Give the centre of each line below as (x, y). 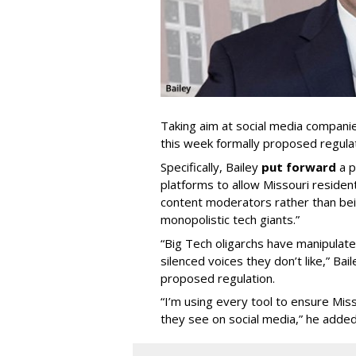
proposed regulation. (218, 278)
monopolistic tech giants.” (230, 220)
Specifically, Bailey (211, 167)
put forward (299, 167)
